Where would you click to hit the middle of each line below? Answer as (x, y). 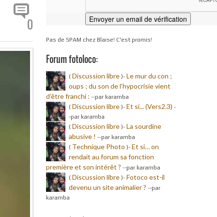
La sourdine (144, 126)
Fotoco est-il (145, 177)
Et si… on (145, 146)
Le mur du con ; (149, 76)
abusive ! (82, 136)
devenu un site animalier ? (107, 187)
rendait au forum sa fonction (111, 156)
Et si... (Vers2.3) (149, 106)
